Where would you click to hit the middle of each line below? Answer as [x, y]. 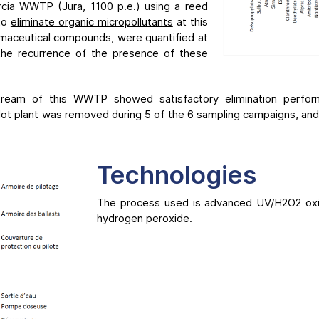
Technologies [177, 174]
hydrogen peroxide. [145, 218]
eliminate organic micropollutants [91, 22]
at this [190, 22]
